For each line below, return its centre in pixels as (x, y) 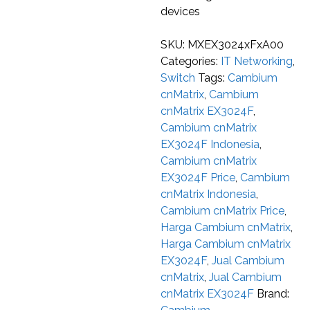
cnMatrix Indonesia (209, 194)
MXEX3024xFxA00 (236, 45)
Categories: (191, 62)
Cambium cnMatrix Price (223, 211)
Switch (178, 78)
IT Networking (257, 62)
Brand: (273, 294)
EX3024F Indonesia (210, 145)
